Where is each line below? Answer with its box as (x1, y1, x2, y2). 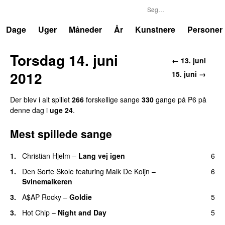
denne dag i (10, 104, 50, 115)
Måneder (69, 24, 102, 35)
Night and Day (58, 207, 106, 217)
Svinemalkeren (22, 176, 72, 186)
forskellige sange (84, 94, 142, 104)
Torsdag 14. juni (10, 49, 118, 70)
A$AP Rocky (22, 191, 61, 202)
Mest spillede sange (10, 126, 112, 141)
